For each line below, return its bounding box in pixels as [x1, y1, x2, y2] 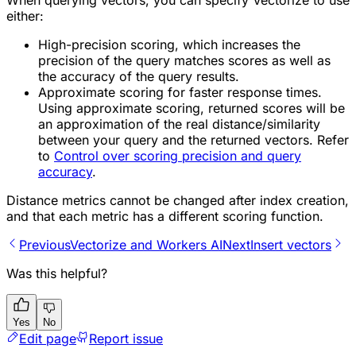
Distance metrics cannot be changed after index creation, [6, 192, 349, 209]
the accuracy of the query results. [38, 68, 239, 85]
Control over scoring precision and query [54, 148, 301, 164]
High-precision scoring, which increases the [38, 37, 300, 53]
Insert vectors [250, 237, 331, 253]
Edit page [19, 331, 76, 347]
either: [6, 8, 44, 25]
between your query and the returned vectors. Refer [38, 132, 349, 149]
